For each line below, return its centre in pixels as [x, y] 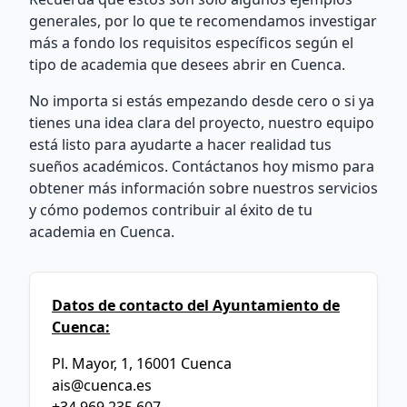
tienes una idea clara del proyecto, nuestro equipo [202, 123]
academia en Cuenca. [102, 232]
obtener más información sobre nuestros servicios [203, 188]
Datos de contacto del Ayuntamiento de [196, 305]
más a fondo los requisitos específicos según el [191, 43]
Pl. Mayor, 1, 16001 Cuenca [142, 363]
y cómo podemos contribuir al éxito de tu [171, 210]
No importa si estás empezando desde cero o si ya [202, 101]
